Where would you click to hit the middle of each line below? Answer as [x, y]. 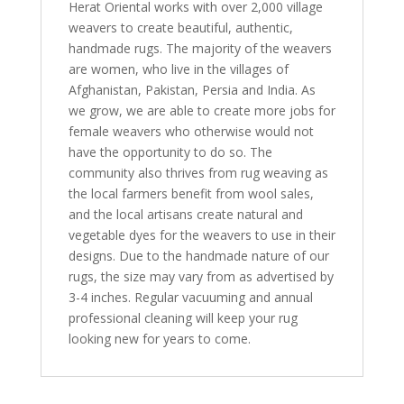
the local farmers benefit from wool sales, [191, 193]
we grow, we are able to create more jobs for [202, 110]
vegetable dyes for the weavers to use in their [202, 235]
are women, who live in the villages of [178, 69]
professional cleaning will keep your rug [183, 318]
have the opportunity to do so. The [170, 152]
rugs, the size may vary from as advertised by [201, 276]
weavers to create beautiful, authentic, [180, 28]
